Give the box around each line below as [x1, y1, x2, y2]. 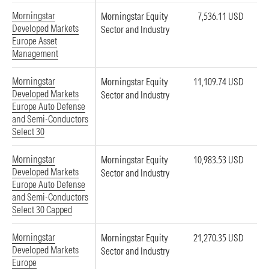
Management [12, 47, 58, 59]
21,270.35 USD [193, 232, 244, 244]
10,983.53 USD [193, 154, 244, 166]
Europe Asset [12, 35, 57, 47]
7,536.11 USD [198, 10, 244, 22]
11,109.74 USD [193, 76, 244, 88]
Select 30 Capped [12, 204, 72, 216]
